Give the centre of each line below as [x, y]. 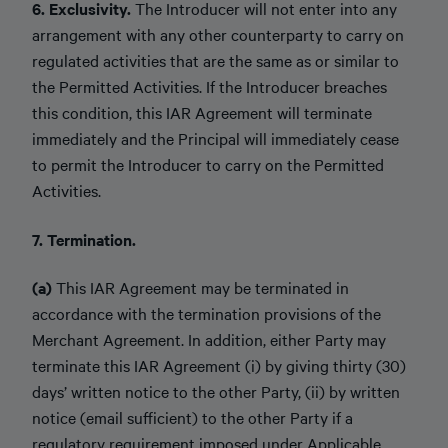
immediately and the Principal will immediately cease [215, 138]
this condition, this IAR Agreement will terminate [202, 112]
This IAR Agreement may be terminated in [202, 287]
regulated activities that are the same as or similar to [215, 60]
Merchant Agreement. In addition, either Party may [209, 339]
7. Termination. [84, 238]
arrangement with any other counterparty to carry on [218, 34]
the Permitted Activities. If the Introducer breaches [209, 86]
